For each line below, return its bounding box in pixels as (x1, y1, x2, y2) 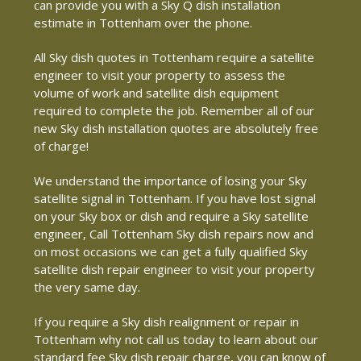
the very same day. (34, 278, 140, 295)
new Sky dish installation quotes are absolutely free (34, 119, 318, 136)
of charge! (34, 137, 89, 154)
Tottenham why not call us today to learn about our (34, 331, 318, 348)
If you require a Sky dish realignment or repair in (34, 313, 299, 330)
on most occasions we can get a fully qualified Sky (34, 243, 308, 259)
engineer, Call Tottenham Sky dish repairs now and (34, 225, 313, 242)
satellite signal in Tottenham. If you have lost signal (34, 189, 316, 206)
